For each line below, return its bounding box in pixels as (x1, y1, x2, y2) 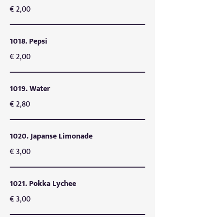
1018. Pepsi (10, 35, 47, 48)
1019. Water (10, 82, 50, 95)
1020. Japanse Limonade (10, 130, 93, 143)
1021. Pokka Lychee (10, 177, 76, 190)
